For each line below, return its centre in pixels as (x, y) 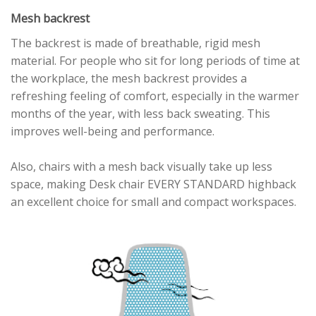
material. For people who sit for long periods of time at (155, 61)
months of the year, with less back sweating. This (140, 114)
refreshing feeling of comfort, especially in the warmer (155, 96)
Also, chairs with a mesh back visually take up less (141, 167)
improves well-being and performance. (113, 132)
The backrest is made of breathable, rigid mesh (135, 43)
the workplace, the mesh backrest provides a (129, 79)
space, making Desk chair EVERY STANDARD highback (153, 184)
